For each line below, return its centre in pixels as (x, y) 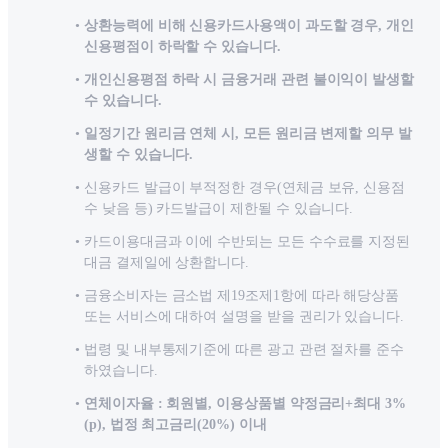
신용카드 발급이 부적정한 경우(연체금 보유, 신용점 (245, 188)
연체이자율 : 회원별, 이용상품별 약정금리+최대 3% (245, 404)
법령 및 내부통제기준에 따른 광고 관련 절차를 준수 (244, 350)
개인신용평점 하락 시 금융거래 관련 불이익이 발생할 (249, 80)
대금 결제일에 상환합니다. (167, 263)
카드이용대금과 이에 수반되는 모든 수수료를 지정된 (247, 242)
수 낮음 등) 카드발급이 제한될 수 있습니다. (219, 209)
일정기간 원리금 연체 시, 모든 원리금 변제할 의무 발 (248, 134)
